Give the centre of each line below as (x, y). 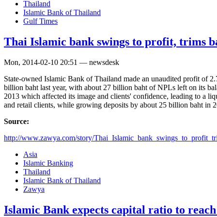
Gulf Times (40, 21)
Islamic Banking (48, 163)
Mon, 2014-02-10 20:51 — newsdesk (62, 62)
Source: (17, 121)
